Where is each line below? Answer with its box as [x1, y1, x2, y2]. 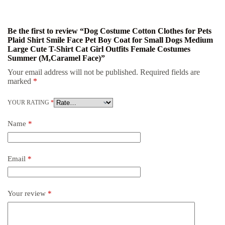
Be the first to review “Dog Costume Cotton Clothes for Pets [8, 27, 211, 36]
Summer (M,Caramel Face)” [8, 54, 105, 63]
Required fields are [140, 68, 200, 77]
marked [8, 77, 33, 86]
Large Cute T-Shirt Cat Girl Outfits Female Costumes [8, 45, 190, 54]
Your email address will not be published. [8, 68, 138, 77]
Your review [8, 189, 48, 198]
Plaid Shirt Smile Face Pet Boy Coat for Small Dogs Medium [8, 36, 213, 45]
